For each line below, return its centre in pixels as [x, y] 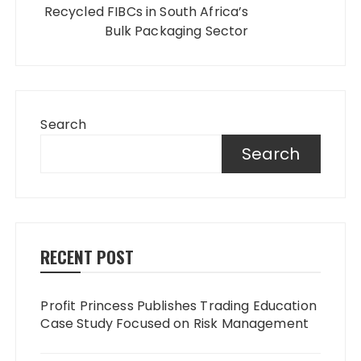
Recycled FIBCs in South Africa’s [146, 11]
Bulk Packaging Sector [177, 31]
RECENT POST [87, 256]
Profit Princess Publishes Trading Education [178, 305]
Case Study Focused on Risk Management [175, 323]
